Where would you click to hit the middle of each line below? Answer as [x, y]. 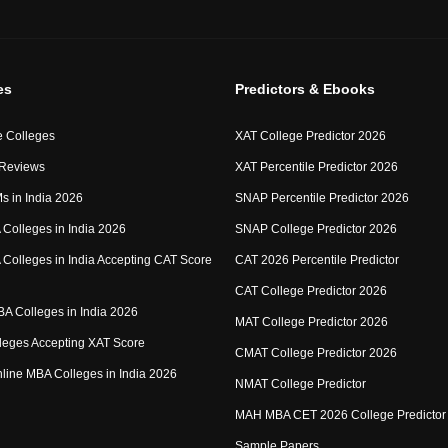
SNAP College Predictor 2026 [315, 229]
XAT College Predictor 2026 [310, 136]
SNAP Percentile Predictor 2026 [321, 198]
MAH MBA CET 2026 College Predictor [340, 415]
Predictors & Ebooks [304, 89]
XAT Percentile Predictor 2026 [316, 167]
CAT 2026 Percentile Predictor [316, 260]
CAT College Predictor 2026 [310, 291]
